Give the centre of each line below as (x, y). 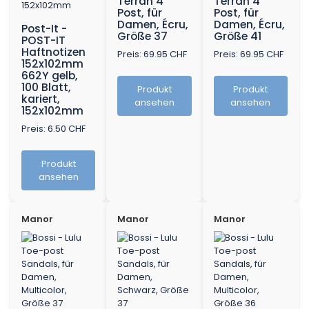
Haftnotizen (53, 52)
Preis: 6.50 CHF (53, 129)
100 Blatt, (46, 88)
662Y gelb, (50, 76)
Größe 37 (143, 37)
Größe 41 (237, 37)
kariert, (41, 99)
